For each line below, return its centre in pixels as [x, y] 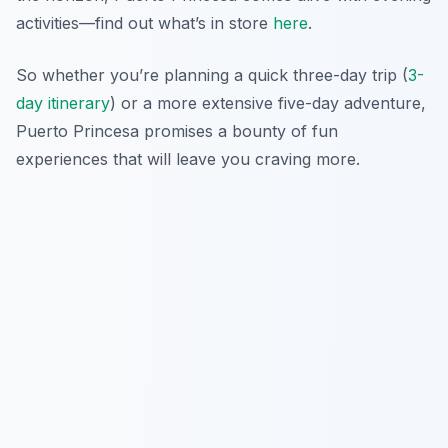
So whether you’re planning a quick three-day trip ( [212, 74]
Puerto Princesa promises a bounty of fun [177, 130]
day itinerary [63, 102]
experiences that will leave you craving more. [188, 158]
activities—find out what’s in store [144, 22]
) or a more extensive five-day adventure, [268, 102]
